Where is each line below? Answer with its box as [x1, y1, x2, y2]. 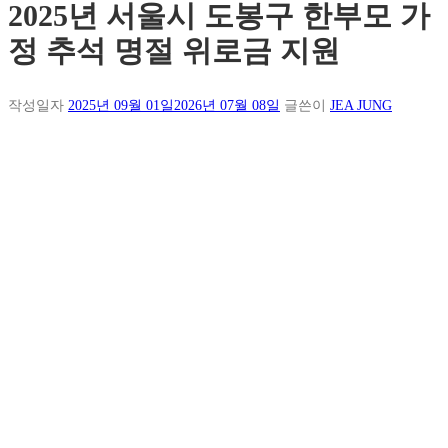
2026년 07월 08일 [174, 97, 280, 114]
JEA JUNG [330, 97, 392, 114]
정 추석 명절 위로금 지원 [8, 34, 340, 67]
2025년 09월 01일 [68, 97, 174, 114]
